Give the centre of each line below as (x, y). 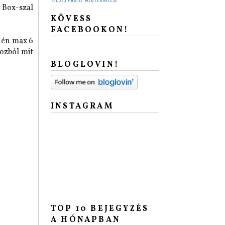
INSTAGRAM (82, 106)
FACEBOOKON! (90, 30)
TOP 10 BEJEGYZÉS (100, 209)
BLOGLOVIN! (85, 65)
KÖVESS (72, 19)
